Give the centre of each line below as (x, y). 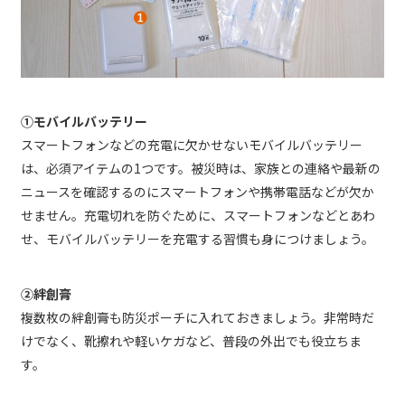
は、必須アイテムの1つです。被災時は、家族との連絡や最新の (201, 169)
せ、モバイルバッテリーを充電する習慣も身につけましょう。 (198, 239)
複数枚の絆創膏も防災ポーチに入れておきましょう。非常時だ (198, 318)
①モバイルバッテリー (84, 122)
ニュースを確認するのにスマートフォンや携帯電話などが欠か (198, 192)
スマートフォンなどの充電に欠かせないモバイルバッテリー (192, 145)
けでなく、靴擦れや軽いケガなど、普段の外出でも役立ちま (191, 341)
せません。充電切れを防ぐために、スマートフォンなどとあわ (198, 216)
